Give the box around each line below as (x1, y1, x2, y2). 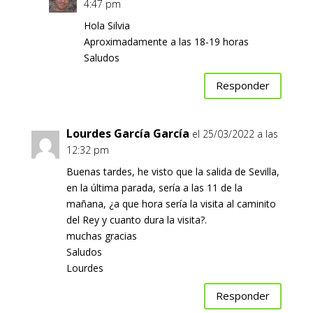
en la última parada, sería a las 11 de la (66, 180, 242, 194)
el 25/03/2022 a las (191, 126, 278, 140)
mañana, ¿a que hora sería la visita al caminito (66, 196, 276, 210)
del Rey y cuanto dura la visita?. (66, 212, 207, 226)
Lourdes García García (66, 125, 189, 141)
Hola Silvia (83, 18, 130, 32)
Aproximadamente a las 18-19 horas (83, 34, 249, 48)
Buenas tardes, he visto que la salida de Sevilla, (66, 164, 279, 178)
